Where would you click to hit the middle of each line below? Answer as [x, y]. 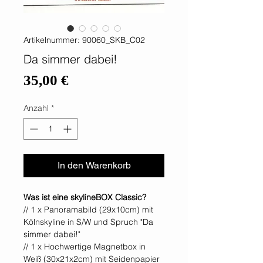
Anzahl [36, 108]
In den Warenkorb [94, 166]
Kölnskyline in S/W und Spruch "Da [88, 222]
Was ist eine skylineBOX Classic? [85, 198]
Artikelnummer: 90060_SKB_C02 [84, 40]
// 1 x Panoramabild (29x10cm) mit [88, 210]
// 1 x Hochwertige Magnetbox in [85, 247]
